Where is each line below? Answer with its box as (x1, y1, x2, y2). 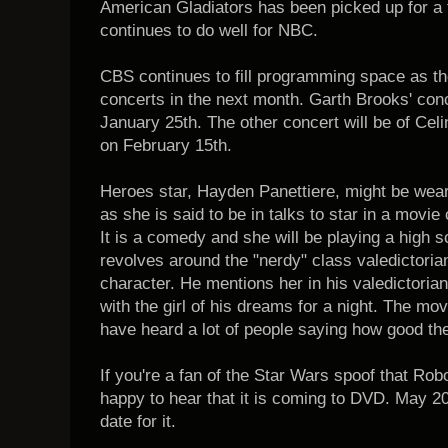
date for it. (100, 412, 176, 431)
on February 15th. (100, 136, 232, 155)
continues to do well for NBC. (100, 21, 318, 40)
